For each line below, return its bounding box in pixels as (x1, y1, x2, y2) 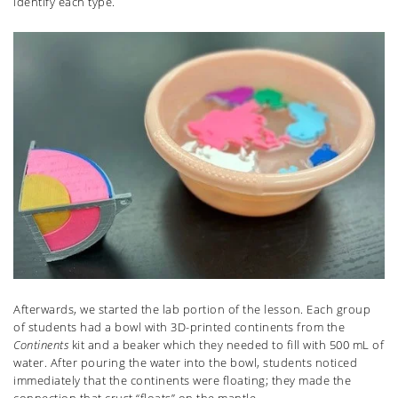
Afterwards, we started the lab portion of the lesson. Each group (13, 300, 370, 317)
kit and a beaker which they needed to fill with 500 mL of (71, 336, 384, 353)
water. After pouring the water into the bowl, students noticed (13, 354, 357, 370)
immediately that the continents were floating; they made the (13, 371, 351, 388)
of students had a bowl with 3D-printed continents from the (13, 318, 345, 335)
